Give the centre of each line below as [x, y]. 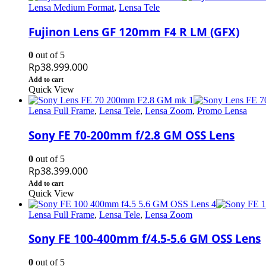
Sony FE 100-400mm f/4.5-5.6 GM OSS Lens [145, 239]
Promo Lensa [222, 111]
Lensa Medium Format [71, 7]
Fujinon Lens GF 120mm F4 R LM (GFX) [134, 31]
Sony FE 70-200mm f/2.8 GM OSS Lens [132, 135]
